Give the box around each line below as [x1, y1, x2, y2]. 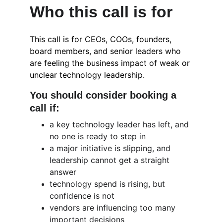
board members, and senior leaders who [30, 46, 183, 56]
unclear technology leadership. [30, 70, 145, 80]
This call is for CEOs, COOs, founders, [30, 34, 174, 44]
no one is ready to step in [50, 131, 146, 141]
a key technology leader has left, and [50, 119, 191, 129]
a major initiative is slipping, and [50, 143, 173, 153]
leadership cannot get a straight [50, 155, 172, 165]
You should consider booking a [30, 90, 179, 101]
